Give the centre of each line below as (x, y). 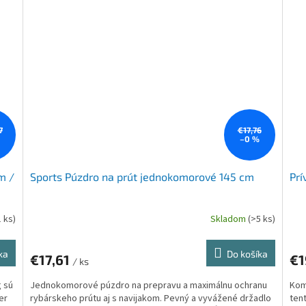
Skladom (229, 220)
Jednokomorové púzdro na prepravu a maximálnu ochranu (149, 285)
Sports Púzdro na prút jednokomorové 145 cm (142, 176)
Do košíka (247, 253)
